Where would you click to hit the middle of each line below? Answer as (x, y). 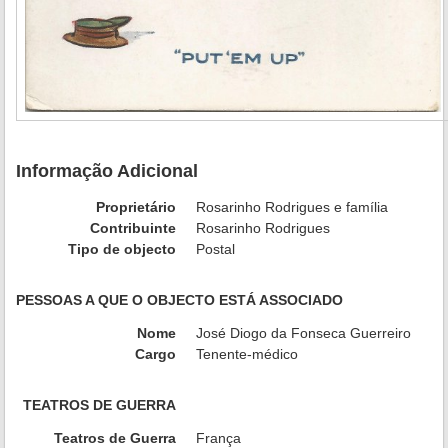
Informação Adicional (107, 171)
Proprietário (136, 207)
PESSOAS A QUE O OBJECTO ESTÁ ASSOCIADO (179, 300)
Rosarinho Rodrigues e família (292, 207)
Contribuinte (133, 228)
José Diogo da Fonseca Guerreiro (303, 333)
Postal (215, 249)
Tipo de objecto (122, 249)
